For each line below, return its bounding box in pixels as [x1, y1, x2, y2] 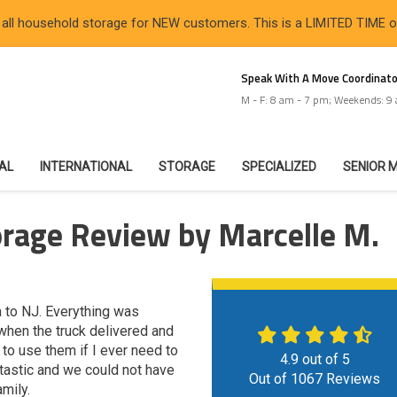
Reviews [323, 370, 381, 387]
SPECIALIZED [242, 160, 316, 174]
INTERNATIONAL [40, 160, 132, 174]
